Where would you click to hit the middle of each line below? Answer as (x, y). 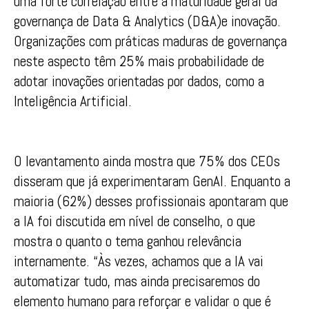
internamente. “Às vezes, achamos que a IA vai (139, 261)
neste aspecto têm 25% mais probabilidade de (139, 61)
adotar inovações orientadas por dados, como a (139, 81)
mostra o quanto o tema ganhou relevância (128, 241)
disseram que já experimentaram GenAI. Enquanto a (152, 181)
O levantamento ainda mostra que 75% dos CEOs (147, 161)
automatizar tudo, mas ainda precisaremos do (137, 281)
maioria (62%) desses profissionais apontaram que (151, 201)
